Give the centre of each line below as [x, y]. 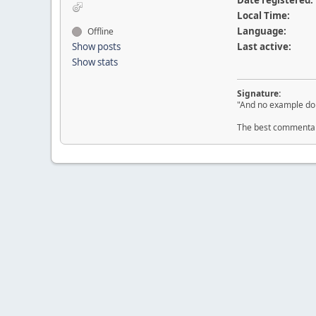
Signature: [259, 93]
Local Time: [263, 16]
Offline [99, 31]
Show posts [96, 47]
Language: [261, 31]
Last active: [264, 47]
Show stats [95, 62]
